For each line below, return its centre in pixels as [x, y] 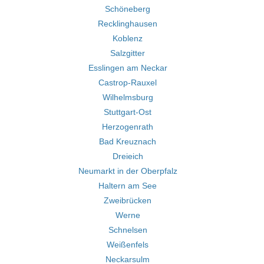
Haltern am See [128, 186]
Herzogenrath [128, 127]
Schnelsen [128, 230]
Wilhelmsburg [128, 97]
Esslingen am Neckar [128, 68]
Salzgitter [128, 53]
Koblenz [128, 38]
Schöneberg [128, 9]
